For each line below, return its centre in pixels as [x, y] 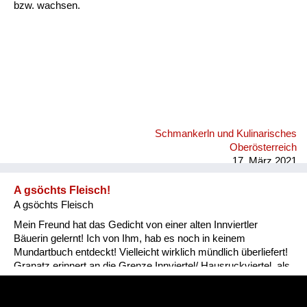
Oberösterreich [263, 147]
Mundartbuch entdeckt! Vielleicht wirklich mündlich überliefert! [151, 252]
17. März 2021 [265, 161]
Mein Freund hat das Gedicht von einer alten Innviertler [136, 224]
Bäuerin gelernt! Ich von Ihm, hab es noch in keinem [130, 238]
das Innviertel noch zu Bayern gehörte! [100, 279]
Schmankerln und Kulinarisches [226, 134]
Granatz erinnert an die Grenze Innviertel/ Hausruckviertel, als [152, 266]
